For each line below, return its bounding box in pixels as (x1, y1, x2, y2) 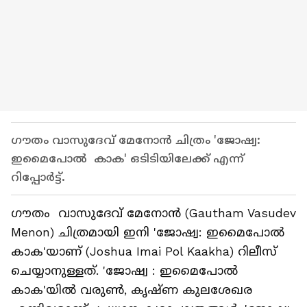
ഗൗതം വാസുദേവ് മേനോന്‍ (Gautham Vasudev (11, 206, 296, 220)
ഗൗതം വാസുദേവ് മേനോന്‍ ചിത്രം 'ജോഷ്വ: (11, 134, 260, 147)
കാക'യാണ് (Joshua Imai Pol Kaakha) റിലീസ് (11, 245, 277, 258)
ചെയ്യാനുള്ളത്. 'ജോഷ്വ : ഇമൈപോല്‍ (11, 264, 238, 278)
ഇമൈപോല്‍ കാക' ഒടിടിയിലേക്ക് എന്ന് (11, 152, 244, 165)
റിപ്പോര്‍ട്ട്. (11, 171, 72, 184)
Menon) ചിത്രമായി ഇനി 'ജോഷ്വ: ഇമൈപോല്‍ (11, 225, 284, 239)
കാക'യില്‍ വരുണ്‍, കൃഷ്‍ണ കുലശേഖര (11, 283, 252, 297)
